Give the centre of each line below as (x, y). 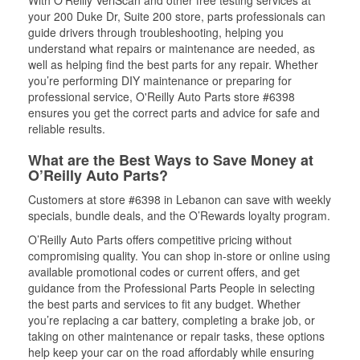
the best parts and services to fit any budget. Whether (164, 304)
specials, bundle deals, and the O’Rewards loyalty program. (179, 215)
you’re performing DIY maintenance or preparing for (160, 80)
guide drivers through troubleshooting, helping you (156, 32)
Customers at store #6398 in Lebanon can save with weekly (180, 199)
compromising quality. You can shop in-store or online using (179, 256)
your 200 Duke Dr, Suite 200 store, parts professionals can (177, 16)
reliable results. (67, 129)
